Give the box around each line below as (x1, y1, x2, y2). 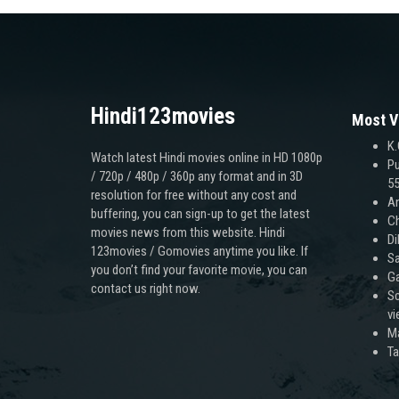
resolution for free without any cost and (91, 186, 297, 203)
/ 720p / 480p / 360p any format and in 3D (91, 167, 303, 184)
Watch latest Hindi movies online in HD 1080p (91, 149, 322, 166)
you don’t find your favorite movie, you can (91, 261, 307, 278)
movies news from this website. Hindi (91, 224, 285, 240)
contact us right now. (91, 280, 200, 297)
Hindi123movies (91, 102, 235, 129)
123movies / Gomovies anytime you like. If (91, 242, 308, 259)
